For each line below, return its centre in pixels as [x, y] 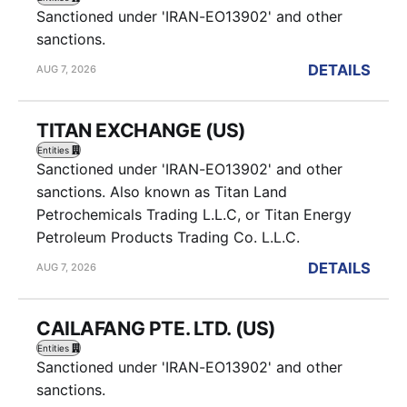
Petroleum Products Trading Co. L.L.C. [168, 237]
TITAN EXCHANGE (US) [142, 130]
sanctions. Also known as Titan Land [162, 191]
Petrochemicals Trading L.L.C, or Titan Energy [194, 214]
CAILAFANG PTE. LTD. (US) [156, 328]
